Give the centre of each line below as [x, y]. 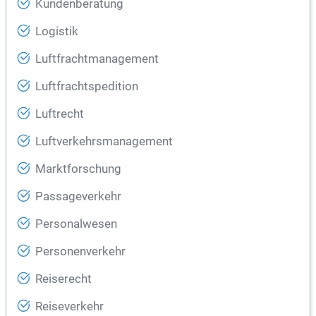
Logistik [57, 32]
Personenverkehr [80, 252]
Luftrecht [60, 114]
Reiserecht [63, 279]
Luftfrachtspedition [87, 87]
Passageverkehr [78, 197]
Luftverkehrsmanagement [104, 142]
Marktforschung [78, 169]
